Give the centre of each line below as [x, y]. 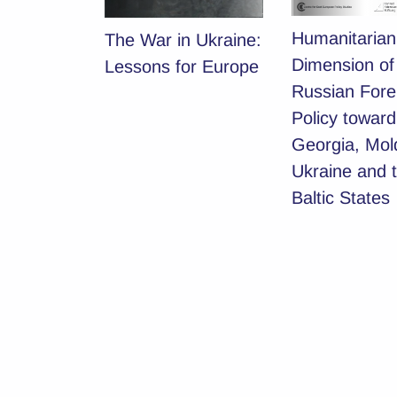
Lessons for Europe [182, 67]
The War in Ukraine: [183, 40]
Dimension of [343, 65]
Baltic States [340, 198]
